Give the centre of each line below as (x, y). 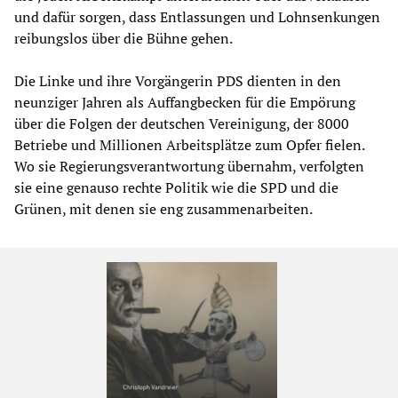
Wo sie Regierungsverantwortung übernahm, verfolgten (189, 167)
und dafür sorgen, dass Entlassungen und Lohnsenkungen (197, 17)
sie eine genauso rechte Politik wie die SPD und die (176, 188)
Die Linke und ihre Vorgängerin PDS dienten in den (178, 81)
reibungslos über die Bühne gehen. (123, 39)
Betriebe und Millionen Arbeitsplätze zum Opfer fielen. (189, 145)
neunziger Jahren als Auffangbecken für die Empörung (185, 103)
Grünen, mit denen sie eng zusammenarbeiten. (163, 209)
